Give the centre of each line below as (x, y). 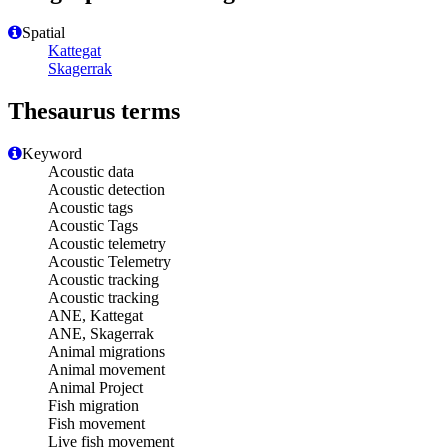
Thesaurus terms (94, 111)
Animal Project (95, 388)
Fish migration (93, 406)
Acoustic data (91, 172)
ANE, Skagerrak (101, 334)
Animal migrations (106, 352)
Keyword (52, 154)
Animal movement (106, 370)
